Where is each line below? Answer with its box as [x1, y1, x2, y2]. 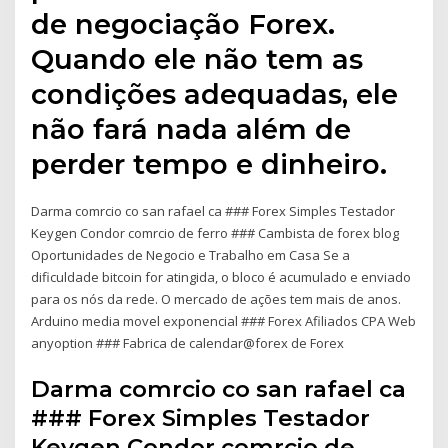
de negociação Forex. [31, 7, 336, 42]
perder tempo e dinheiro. [31, 147, 388, 182]
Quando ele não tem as [31, 42, 364, 77]
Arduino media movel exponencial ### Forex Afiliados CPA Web [31, 312, 417, 331]
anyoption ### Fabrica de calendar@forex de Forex [31, 334, 345, 353]
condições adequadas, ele [31, 77, 399, 112]
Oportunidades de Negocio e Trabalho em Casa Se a [31, 246, 351, 265]
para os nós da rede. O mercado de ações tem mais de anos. [31, 290, 402, 309]
